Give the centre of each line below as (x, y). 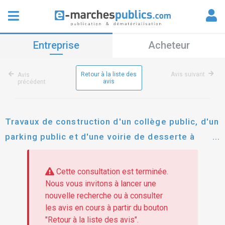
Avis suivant (188, 74)
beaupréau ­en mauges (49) (64, 152)
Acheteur (169, 45)
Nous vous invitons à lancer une (100, 184)
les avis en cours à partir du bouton (106, 208)
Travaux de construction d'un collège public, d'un (112, 122)
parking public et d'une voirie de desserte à (100, 137)
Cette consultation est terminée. (111, 172)
